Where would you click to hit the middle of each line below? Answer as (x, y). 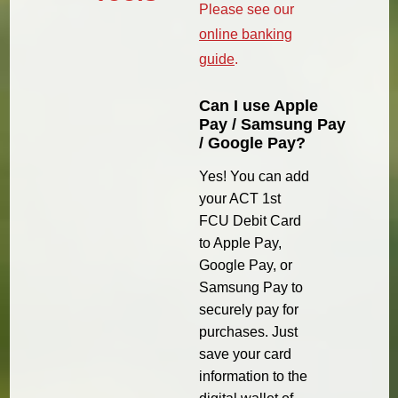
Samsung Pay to (251, 288)
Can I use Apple (259, 106)
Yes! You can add (254, 177)
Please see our (247, 10)
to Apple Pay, (240, 243)
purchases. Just (248, 332)
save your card (245, 354)
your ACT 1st (240, 199)
